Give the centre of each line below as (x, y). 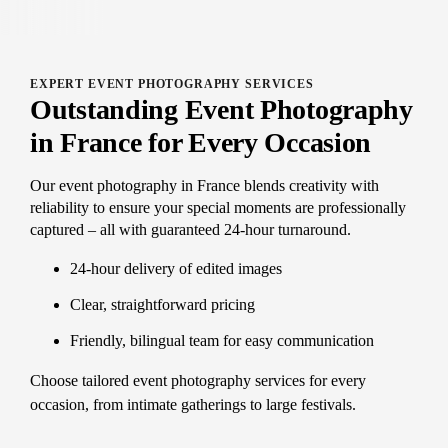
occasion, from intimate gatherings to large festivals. (193, 404)
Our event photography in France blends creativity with (204, 185)
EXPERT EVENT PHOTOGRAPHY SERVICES (172, 83)
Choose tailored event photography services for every (198, 380)
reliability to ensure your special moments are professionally (218, 207)
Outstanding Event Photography (221, 109)
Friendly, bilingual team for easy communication (222, 340)
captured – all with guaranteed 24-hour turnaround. (190, 229)
